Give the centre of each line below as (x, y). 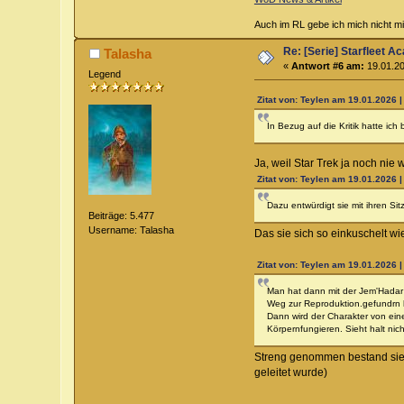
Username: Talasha (132, 230)
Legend (105, 73)
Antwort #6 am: (328, 65)
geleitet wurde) (290, 372)
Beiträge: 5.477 (122, 216)
